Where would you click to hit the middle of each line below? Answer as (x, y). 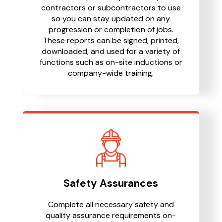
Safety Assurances (111, 183)
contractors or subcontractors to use (111, 8)
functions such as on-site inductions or (111, 62)
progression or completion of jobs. (111, 29)
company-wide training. (111, 73)
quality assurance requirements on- (111, 215)
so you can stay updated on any (111, 19)
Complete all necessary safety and (111, 204)
